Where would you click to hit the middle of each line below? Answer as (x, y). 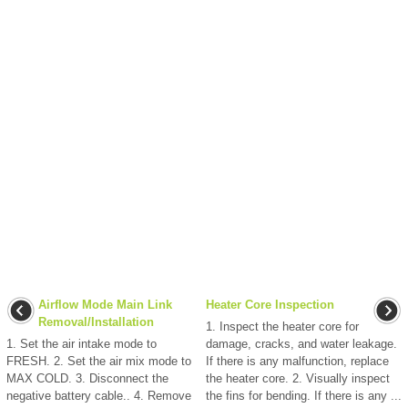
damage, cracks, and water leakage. (301, 344)
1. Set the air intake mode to (82, 344)
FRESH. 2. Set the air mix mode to (99, 362)
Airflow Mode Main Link (105, 305)
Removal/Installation (96, 322)
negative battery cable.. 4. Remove (99, 396)
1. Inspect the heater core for (282, 327)
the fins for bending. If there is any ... (304, 396)
